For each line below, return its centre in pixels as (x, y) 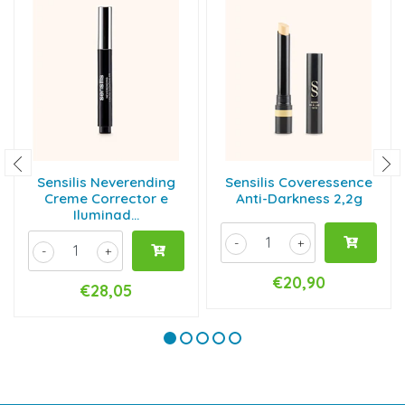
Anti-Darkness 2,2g (299, 198)
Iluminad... (106, 214)
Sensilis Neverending (106, 182)
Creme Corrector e (106, 198)
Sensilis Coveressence (299, 182)
